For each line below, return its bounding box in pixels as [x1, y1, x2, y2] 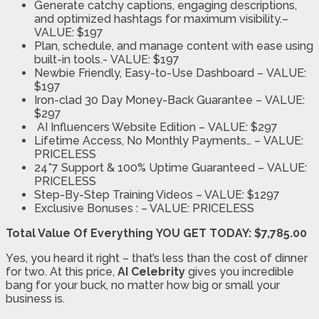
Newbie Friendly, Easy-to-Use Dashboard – [34, 66, 266, 80]
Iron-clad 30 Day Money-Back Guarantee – [34, 93, 265, 108]
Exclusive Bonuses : [34, 202, 141, 216]
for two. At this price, [6, 265, 117, 279]
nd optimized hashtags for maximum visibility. [41, 12, 282, 26]
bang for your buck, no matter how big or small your [6, 278, 280, 293]
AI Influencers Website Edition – [34, 120, 208, 135]
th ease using [243, 39, 313, 53]
